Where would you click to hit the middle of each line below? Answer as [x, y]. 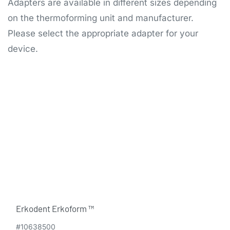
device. [23, 49]
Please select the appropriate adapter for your [103, 33]
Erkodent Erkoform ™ [55, 208]
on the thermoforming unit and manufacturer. [101, 18]
